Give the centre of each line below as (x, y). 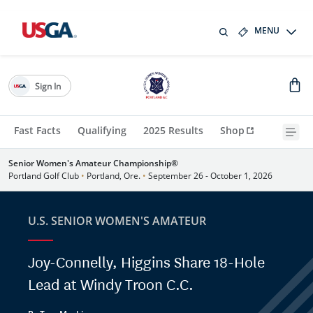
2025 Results (173, 130)
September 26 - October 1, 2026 (209, 176)
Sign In (48, 86)
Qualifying (102, 130)
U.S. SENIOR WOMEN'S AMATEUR (117, 221)
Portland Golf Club (45, 176)
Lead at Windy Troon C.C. (111, 286)
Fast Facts (37, 130)
